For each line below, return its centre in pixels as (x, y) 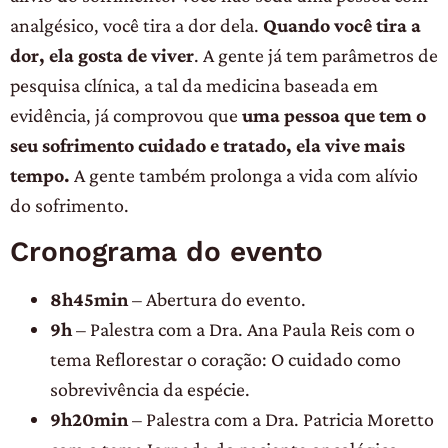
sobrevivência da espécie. (150, 388)
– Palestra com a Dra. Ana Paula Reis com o (243, 328)
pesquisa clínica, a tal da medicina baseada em (194, 85)
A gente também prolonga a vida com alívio (244, 175)
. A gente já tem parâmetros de (316, 55)
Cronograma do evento (166, 251)
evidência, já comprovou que (126, 115)
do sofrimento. (69, 205)
